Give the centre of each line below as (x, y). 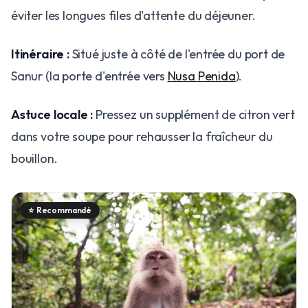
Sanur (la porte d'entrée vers (89, 76)
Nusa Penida (201, 76)
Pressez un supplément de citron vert (194, 114)
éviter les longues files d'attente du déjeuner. (133, 15)
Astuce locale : (52, 114)
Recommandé (64, 210)
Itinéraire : (40, 54)
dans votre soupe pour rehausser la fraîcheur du (142, 136)
